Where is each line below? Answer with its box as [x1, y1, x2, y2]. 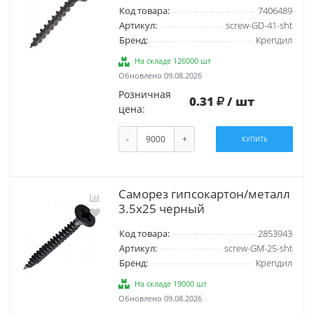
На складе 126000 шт [135, 55, 212, 67]
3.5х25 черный [118, 200, 205, 217]
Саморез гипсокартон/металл [118, 185, 290, 202]
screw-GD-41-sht [225, 20, 292, 32]
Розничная [118, 88, 171, 102]
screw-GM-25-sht [224, 242, 292, 254]
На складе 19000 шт [135, 278, 207, 289]
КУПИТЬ [241, 135, 268, 144]
